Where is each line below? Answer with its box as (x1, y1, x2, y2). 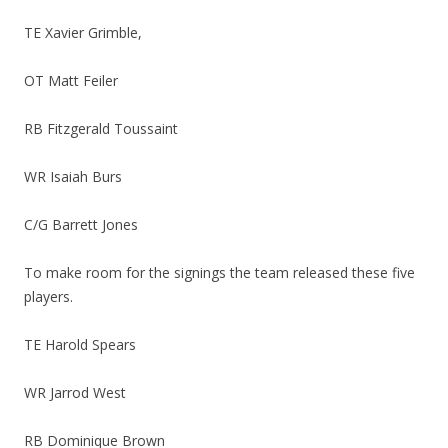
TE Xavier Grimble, (24, 22, 142, 42)
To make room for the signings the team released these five (24, 262, 415, 282)
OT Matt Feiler (24, 70, 118, 90)
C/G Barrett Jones (24, 214, 138, 234)
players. (24, 286, 73, 306)
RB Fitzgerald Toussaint (24, 118, 178, 138)
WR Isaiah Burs (24, 166, 122, 186)
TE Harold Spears (24, 334, 136, 354)
